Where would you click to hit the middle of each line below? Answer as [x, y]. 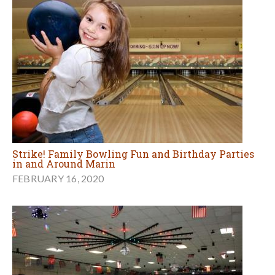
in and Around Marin [64, 163]
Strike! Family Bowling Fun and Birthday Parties [133, 153]
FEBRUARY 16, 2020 [58, 178]
